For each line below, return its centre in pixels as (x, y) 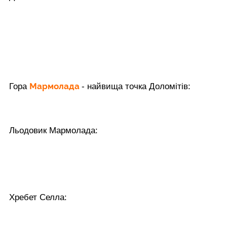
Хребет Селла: (38, 197)
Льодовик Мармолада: (53, 130)
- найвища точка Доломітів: (136, 86)
